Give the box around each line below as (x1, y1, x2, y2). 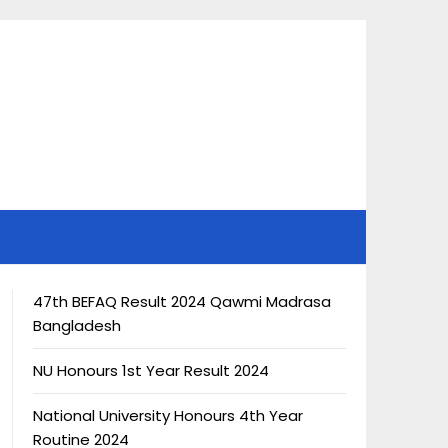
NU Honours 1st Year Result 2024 (32, 359, 269, 381)
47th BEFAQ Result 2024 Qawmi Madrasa (32, 290, 331, 312)
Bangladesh (32, 314, 121, 336)
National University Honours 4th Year (32, 404, 303, 426)
